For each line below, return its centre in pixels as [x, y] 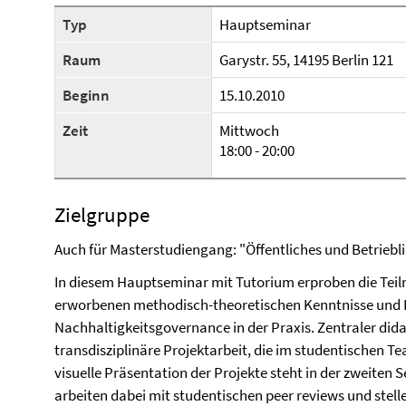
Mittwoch [249, 130]
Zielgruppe [102, 214]
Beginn [86, 95]
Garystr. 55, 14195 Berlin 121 [306, 60]
